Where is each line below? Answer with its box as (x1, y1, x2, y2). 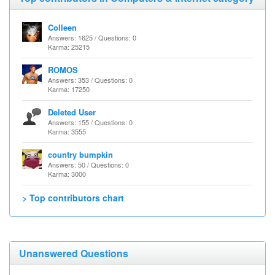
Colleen (48, 21, 77, 33)
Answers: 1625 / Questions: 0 (48, 33, 136, 42)
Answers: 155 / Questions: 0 (48, 117, 133, 127)
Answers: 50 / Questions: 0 (48, 160, 129, 169)
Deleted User (48, 106, 96, 118)
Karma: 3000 (48, 169, 86, 179)
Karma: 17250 (48, 84, 90, 94)
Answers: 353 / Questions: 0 (48, 75, 133, 85)
